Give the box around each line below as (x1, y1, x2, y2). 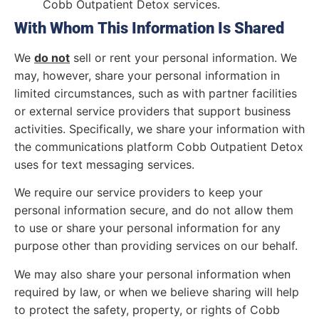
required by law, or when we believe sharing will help (14, 284, 299, 299)
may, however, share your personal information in (14, 68, 280, 83)
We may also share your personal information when (14, 266, 291, 281)
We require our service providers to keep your (14, 185, 263, 200)
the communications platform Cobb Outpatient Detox (14, 139, 303, 154)
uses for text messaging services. (14, 157, 194, 172)
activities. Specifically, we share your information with (14, 121, 305, 136)
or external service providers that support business (14, 103, 291, 118)
